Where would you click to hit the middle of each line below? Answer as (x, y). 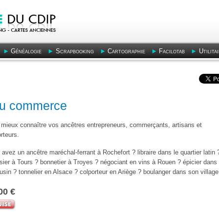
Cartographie (127, 51)
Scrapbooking (75, 51)
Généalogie (26, 51)
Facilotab (172, 51)
